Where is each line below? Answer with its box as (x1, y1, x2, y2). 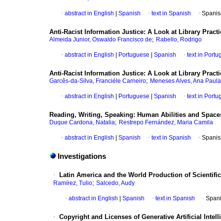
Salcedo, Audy (96, 180, 135, 187)
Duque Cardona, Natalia (49, 119, 115, 126)
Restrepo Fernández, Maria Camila (119, 119, 213, 126)
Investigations (58, 152, 106, 161)
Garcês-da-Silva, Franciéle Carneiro (49, 77, 146, 85)
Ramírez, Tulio (53, 180, 92, 187)
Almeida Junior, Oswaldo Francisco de (49, 36, 152, 43)
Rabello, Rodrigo (156, 36, 202, 43)
